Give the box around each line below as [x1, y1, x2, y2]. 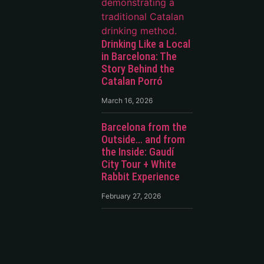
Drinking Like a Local [101, 37, 190, 50]
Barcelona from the [101, 120, 187, 133]
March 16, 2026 [101, 95, 153, 105]
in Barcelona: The [101, 49, 177, 62]
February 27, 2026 [101, 191, 161, 200]
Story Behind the [101, 62, 174, 75]
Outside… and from [101, 133, 185, 146]
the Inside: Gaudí [101, 145, 174, 158]
